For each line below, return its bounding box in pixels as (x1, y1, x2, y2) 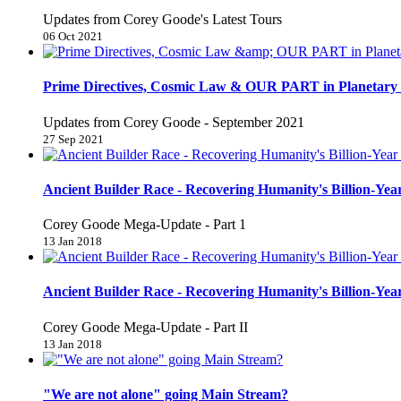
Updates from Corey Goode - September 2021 (43, 114, 304, 130)
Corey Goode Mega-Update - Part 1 (43, 217, 246, 233)
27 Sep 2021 (43, 132, 104, 146)
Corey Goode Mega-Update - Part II (43, 319, 248, 335)
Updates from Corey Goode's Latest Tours (43, 12, 282, 28)
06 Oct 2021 (43, 30, 103, 44)
